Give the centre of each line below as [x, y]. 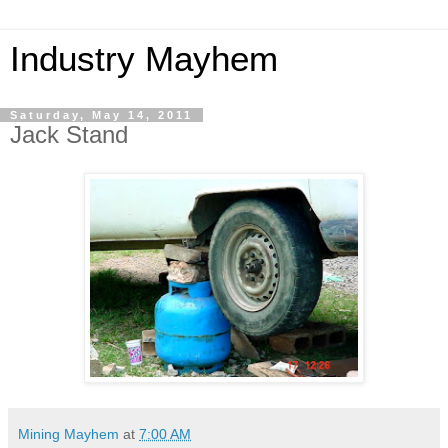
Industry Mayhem [144, 59]
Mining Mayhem [68, 433]
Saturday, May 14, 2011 [101, 115]
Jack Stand [69, 134]
